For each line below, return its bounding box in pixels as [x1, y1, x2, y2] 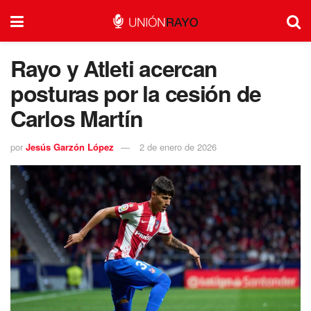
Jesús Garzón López [26, 140, 114, 153]
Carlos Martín [10, 102, 143, 134]
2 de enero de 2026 [140, 140, 217, 153]
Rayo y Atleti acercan [10, 52, 218, 84]
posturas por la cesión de [10, 77, 261, 109]
